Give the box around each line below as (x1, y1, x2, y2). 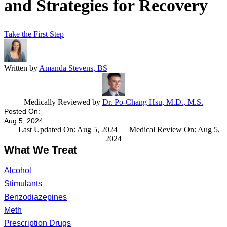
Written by (4, 64, 39, 73)
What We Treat (4, 144, 78, 156)
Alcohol (4, 166, 31, 175)
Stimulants (4, 179, 42, 188)
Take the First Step (4, 30, 64, 39)
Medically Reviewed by (24, 98, 102, 107)
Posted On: (4, 107, 40, 116)
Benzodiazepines (4, 193, 67, 202)
